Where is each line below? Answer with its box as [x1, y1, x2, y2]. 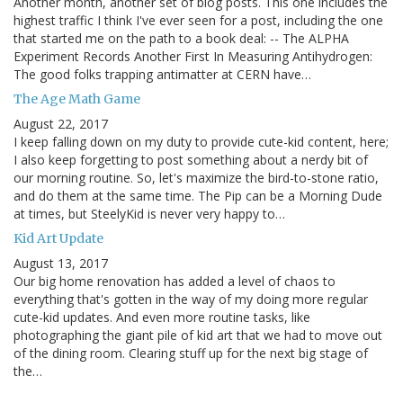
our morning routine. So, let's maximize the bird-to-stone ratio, [13, 169, 379, 187]
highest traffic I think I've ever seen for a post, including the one [13, 12, 383, 30]
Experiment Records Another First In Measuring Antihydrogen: [13, 48, 372, 66]
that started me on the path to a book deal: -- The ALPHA [13, 30, 349, 48]
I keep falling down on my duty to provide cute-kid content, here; [13, 133, 389, 151]
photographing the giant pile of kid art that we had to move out [13, 327, 382, 345]
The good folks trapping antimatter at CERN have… [13, 66, 311, 84]
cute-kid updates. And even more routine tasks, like [13, 309, 310, 327]
